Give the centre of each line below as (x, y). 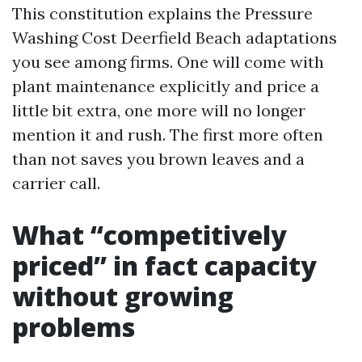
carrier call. (56, 183)
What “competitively (149, 235)
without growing (123, 296)
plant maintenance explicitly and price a (166, 86)
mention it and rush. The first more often (168, 135)
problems (74, 327)
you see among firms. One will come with (168, 62)
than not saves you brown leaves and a (158, 159)
